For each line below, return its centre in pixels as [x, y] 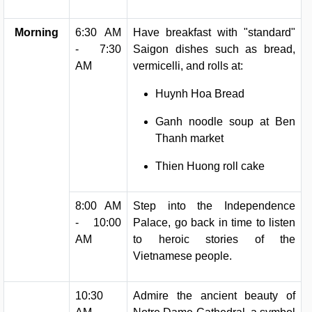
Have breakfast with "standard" [214, 32]
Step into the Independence [214, 206]
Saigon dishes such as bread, [214, 49]
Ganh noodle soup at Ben [225, 122]
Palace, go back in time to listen [214, 223]
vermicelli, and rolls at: [188, 66]
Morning [37, 32]
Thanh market [189, 138]
